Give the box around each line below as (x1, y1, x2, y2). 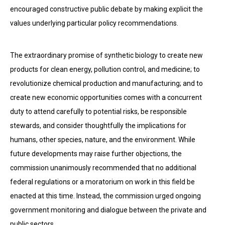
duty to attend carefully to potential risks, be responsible (10, 107, 187, 116)
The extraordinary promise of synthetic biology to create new (10, 51, 203, 59)
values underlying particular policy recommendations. (10, 19, 178, 27)
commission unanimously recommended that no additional (10, 164, 196, 172)
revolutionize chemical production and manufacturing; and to (10, 79, 203, 87)
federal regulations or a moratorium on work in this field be (10, 178, 195, 186)
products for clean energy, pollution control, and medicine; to (10, 65, 200, 73)
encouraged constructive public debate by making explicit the (10, 5, 203, 13)
